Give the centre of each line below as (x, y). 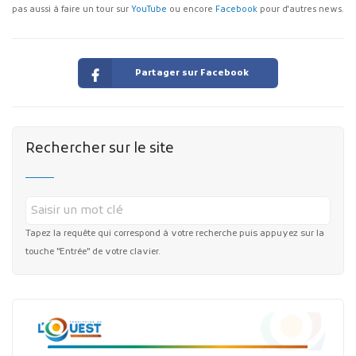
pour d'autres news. (301, 10)
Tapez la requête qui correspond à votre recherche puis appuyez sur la (174, 234)
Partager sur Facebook (192, 73)
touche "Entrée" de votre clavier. (93, 252)
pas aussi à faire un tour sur (72, 10)
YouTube (149, 10)
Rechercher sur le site (99, 149)
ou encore (191, 10)
